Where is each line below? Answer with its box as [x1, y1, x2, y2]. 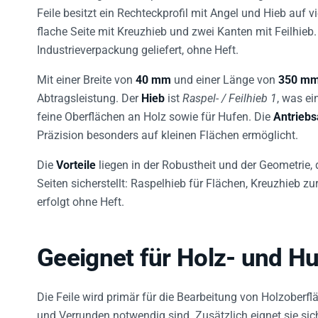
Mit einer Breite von [37, 65, 136, 79]
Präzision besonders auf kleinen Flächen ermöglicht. [37, 120, 298, 134]
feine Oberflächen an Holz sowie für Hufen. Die [37, 102, 273, 116]
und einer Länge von [171, 65, 278, 79]
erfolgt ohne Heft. [37, 187, 124, 201]
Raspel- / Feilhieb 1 [182, 83, 277, 97]
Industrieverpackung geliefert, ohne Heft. [37, 35, 238, 49]
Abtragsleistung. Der [37, 83, 141, 97]
